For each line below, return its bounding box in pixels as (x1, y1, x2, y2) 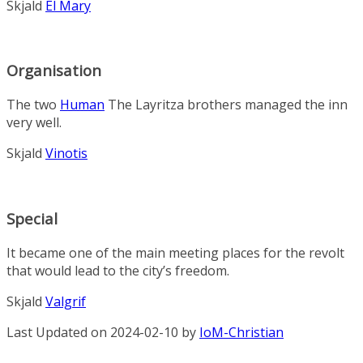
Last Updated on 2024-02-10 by (6, 322, 199, 341)
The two (6, 96, 60, 114)
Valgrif (45, 292, 86, 310)
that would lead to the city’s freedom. (6, 261, 229, 280)
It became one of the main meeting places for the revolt (6, 243, 344, 262)
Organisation (6, 60, 101, 81)
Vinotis (45, 144, 88, 163)
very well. (6, 113, 62, 132)
